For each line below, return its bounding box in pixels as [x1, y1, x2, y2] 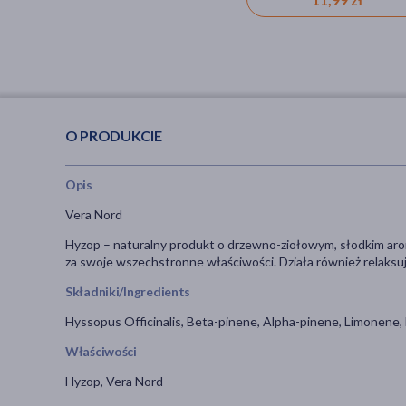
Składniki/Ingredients [65, 284, 191, 300]
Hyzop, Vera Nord [65, 373, 163, 390]
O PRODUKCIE [65, 126, 162, 144]
